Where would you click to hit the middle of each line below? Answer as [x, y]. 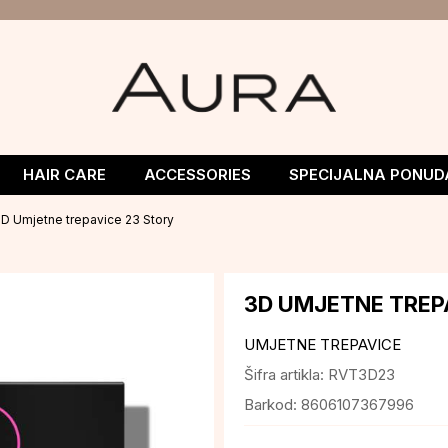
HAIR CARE [64, 174]
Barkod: [272, 404]
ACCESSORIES [197, 174]
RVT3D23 [361, 374]
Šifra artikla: [286, 374]
